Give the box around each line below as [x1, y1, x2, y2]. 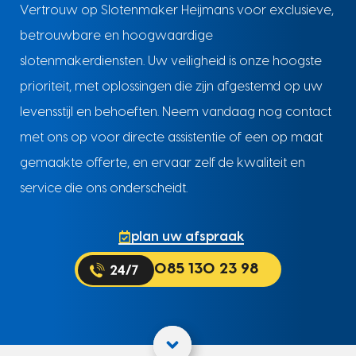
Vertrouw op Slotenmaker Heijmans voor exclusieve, [19, 4, 334, 17]
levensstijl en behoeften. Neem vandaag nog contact [19, 106, 331, 119]
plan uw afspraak [130, 230, 244, 244]
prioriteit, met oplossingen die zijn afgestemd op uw [19, 80, 323, 94]
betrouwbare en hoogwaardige [19, 29, 213, 43]
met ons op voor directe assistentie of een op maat [19, 131, 323, 145]
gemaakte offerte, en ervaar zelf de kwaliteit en [19, 157, 305, 170]
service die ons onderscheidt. [19, 182, 188, 195]
